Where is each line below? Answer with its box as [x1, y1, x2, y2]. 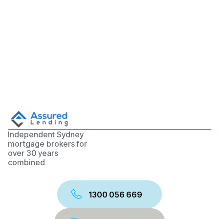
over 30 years [8, 148, 58, 158]
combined [8, 157, 45, 167]
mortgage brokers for [8, 138, 87, 149]
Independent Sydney [8, 129, 84, 139]
